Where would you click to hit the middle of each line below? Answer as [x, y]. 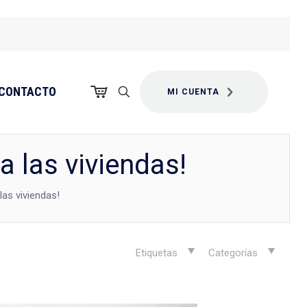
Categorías [235, 253]
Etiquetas [158, 253]
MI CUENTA [194, 92]
